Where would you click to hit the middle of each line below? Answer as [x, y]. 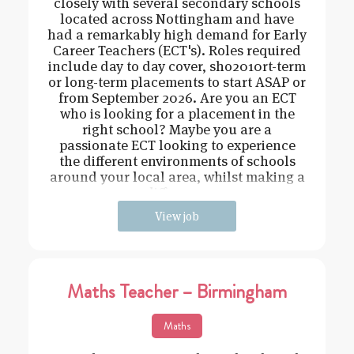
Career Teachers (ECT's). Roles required [177, 51]
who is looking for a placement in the [177, 114]
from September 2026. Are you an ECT [177, 98]
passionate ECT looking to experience [177, 145]
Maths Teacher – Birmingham [177, 292]
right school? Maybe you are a [177, 130]
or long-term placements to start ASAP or [177, 82]
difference [177, 193]
